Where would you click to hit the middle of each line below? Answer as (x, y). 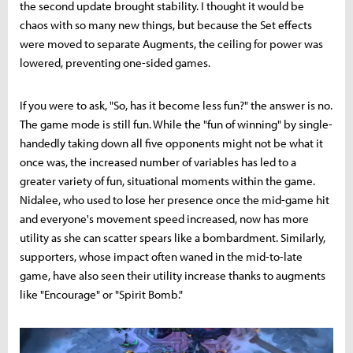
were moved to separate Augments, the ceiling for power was (171, 44)
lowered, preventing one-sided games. (115, 63)
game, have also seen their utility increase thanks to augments (173, 276)
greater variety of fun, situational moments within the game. (167, 181)
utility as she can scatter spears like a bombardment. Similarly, (173, 238)
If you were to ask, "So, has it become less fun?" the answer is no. (176, 106)
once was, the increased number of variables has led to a (158, 162)
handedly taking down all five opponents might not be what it (171, 143)
